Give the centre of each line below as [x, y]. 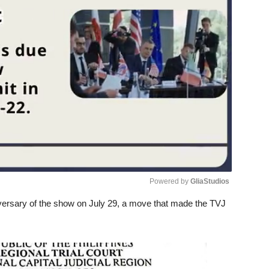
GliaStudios [210, 181]
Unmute [186, 216]
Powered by [170, 181]
